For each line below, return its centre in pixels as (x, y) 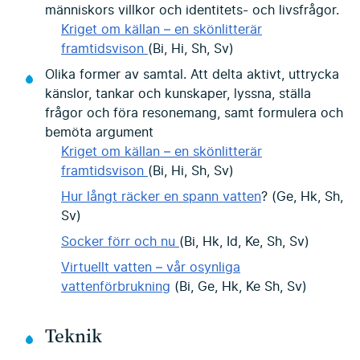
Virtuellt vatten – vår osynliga (151, 267)
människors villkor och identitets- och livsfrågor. (192, 10)
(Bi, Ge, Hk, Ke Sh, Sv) (239, 286)
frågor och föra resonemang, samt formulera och (194, 113)
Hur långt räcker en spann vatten (161, 196)
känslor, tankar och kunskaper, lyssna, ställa (178, 94)
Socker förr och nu (120, 241)
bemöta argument (99, 132)
